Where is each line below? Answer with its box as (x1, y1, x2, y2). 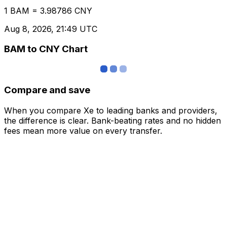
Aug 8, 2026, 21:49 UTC (4, 23, 97, 34)
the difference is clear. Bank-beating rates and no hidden (4, 115, 221, 126)
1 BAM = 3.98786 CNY (4, 5, 92, 16)
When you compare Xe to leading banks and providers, (4, 105, 217, 116)
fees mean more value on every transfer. (4, 125, 162, 136)
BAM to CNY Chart (4, 43, 88, 55)
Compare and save (4, 84, 90, 96)
